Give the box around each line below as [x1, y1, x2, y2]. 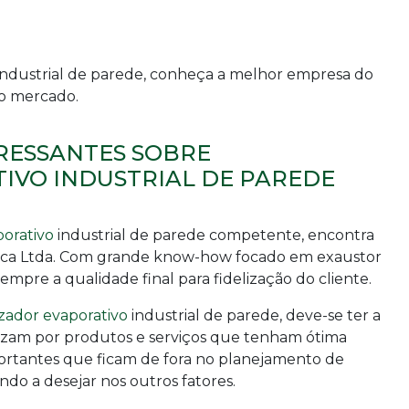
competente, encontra [205, 226, 374, 245]
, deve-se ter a [279, 307, 381, 325]
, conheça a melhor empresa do [143, 66, 373, 84]
